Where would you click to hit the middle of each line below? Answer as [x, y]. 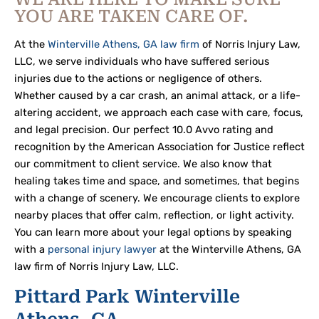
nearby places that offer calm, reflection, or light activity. [154, 215]
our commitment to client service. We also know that [143, 163]
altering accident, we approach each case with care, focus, [159, 112]
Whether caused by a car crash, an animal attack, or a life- [157, 95]
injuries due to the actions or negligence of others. [138, 78]
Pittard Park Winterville [127, 296]
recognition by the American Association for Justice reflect [159, 146]
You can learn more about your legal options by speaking [153, 232]
